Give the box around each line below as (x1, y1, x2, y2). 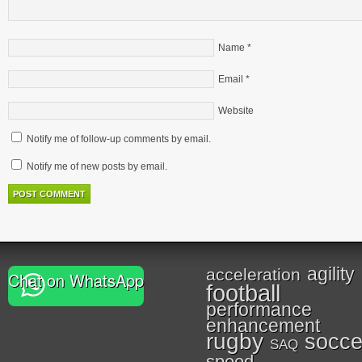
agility (307, 263, 355, 284)
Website (218, 105, 254, 116)
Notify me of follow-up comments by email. (27, 133, 211, 145)
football (206, 280, 280, 306)
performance (206, 299, 312, 320)
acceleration (206, 265, 301, 284)
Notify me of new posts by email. (27, 161, 167, 172)
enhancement (206, 315, 320, 336)
